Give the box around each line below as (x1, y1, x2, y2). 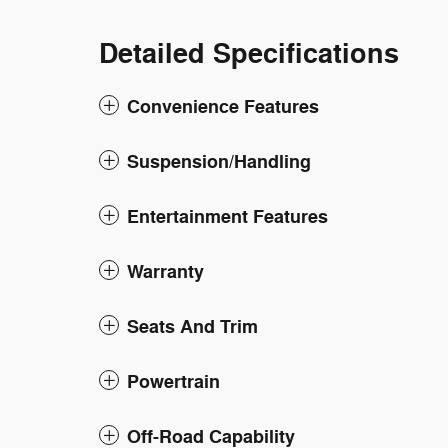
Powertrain (127, 370, 220, 394)
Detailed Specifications (99, 37, 399, 72)
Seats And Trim (127, 315, 258, 339)
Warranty (127, 260, 204, 284)
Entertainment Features (127, 205, 328, 229)
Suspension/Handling (127, 150, 311, 174)
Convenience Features (127, 95, 319, 119)
